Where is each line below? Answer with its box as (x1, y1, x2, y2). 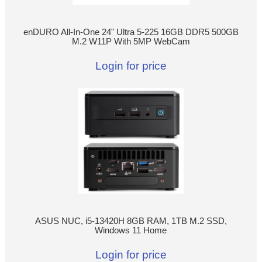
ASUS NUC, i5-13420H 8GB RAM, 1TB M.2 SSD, (35, 216, 227, 226)
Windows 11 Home (95, 226, 167, 236)
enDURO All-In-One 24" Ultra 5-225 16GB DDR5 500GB (23, 27, 239, 37)
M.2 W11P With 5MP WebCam (71, 37, 190, 47)
